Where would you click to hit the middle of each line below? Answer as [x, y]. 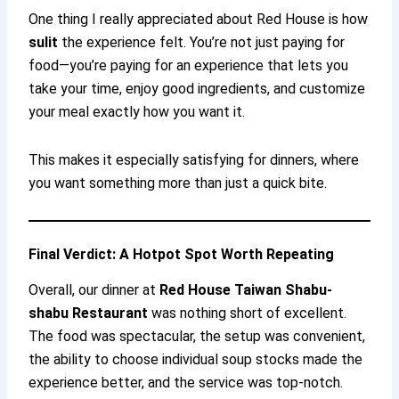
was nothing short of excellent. [248, 313]
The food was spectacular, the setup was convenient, [197, 337]
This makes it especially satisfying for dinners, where [194, 159]
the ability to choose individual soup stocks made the [196, 360]
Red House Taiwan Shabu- [246, 290]
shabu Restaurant [89, 313]
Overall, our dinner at [94, 290]
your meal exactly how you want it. [137, 111]
